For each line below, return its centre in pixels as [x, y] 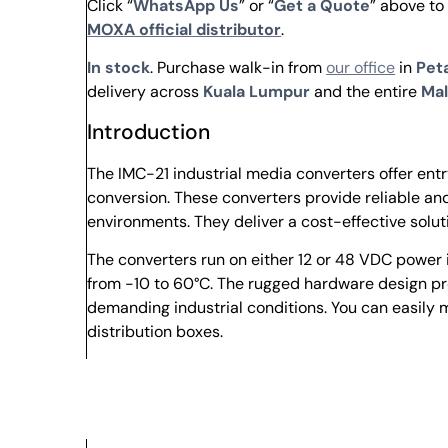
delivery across [145, 92]
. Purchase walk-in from [238, 68]
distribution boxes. [155, 332]
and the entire [366, 92]
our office [361, 68]
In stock [119, 68]
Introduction [149, 131]
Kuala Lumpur [257, 92]
